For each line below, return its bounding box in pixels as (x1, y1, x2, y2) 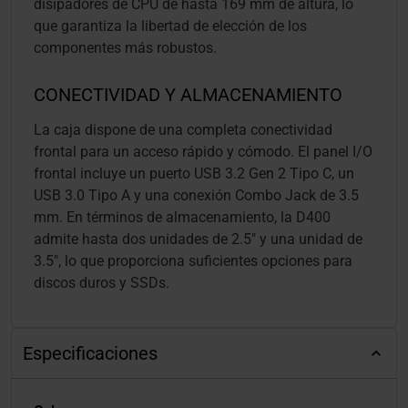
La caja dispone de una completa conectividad (34, 121, 332, 139)
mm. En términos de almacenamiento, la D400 (34, 209, 331, 227)
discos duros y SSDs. (34, 274, 169, 292)
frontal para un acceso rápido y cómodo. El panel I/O (34, 143, 372, 161)
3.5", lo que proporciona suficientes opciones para (34, 252, 352, 270)
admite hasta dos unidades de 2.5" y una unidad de (34, 230, 362, 249)
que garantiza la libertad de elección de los (34, 17, 307, 36)
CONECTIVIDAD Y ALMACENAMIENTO (34, 84, 342, 107)
